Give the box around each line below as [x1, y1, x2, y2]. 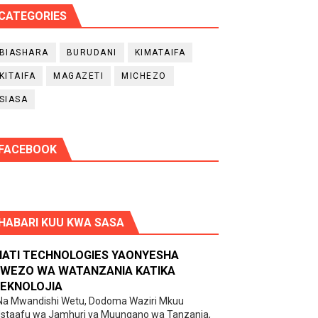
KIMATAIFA [134, 48, 186, 57]
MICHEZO [121, 71, 167, 81]
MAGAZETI [53, 71, 104, 81]
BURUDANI [66, 48, 117, 57]
